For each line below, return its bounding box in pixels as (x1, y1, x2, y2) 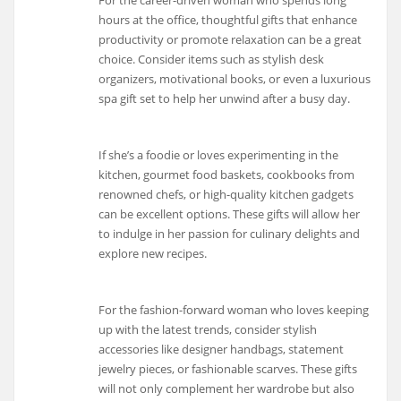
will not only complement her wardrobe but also (98, 380, 355, 397)
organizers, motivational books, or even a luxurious (98, 71, 371, 88)
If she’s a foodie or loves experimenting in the (98, 146, 339, 163)
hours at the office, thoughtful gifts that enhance (98, 12, 358, 29)
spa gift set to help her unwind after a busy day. (98, 90, 351, 107)
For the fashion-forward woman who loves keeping (98, 301, 370, 318)
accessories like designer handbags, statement (98, 340, 345, 357)
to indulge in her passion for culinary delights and (98, 225, 361, 242)
